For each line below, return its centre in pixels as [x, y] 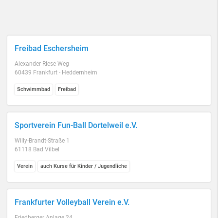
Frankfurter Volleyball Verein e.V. [72, 202]
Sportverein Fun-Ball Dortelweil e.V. [76, 125]
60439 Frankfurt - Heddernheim [56, 73]
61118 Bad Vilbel [37, 149]
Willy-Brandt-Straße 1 [42, 141]
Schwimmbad [34, 89]
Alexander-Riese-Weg [42, 64]
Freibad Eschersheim [52, 48]
